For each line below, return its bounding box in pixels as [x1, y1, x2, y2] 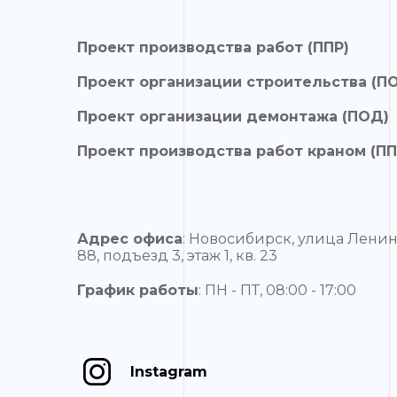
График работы [77, 282, 198, 300]
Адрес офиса [77, 230, 183, 248]
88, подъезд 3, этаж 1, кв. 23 [77, 247, 277, 265]
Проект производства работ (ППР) [77, 39, 349, 57]
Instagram [130, 363, 207, 381]
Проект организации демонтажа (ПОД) [77, 108, 389, 126]
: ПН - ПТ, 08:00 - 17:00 [198, 282, 356, 300]
